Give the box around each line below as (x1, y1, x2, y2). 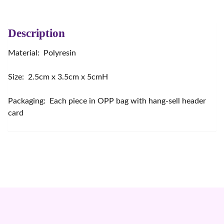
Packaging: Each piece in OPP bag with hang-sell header (8, 97, 206, 105)
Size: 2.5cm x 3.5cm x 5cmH (8, 73, 108, 81)
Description (8, 27, 65, 39)
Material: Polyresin (8, 49, 76, 57)
